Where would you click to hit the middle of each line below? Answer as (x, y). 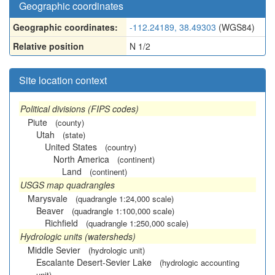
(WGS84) (235, 27)
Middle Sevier (54, 250)
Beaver (50, 211)
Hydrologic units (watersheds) (78, 236)
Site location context (63, 80)
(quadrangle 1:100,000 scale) (123, 211)
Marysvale (48, 198)
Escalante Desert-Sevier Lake (94, 262)
